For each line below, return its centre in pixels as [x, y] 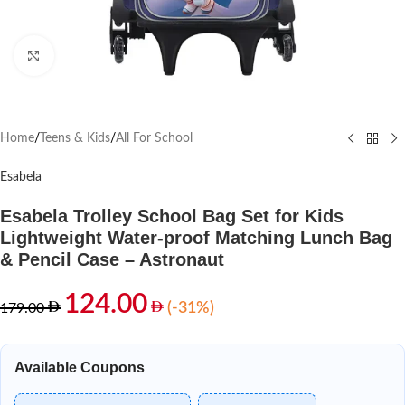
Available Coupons [80, 367]
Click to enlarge [94, 56]
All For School [154, 138]
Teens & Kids [75, 138]
